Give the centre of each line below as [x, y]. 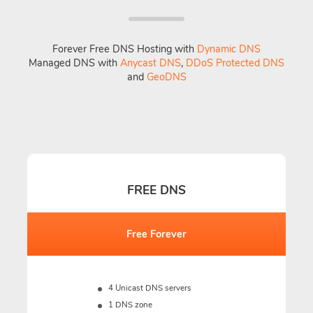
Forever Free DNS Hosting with [125, 49]
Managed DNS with [74, 63]
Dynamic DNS [229, 49]
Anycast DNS [151, 63]
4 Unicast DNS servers [150, 287]
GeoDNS [166, 77]
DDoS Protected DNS [235, 63]
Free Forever [156, 234]
